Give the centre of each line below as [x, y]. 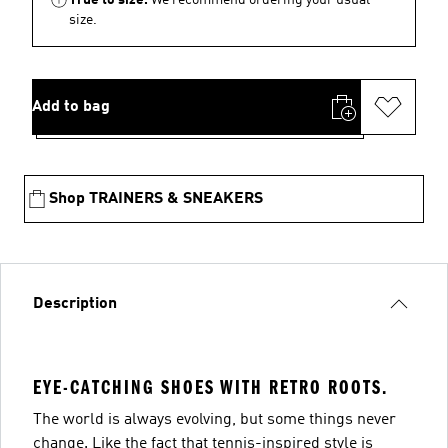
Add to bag [71, 106]
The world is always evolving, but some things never [214, 419]
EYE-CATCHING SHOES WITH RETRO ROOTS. [210, 387]
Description [75, 303]
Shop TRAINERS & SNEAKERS [156, 198]
